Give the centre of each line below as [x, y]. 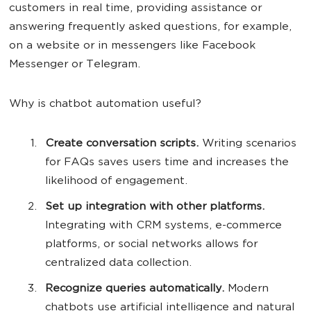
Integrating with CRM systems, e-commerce [163, 226]
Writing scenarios [249, 144]
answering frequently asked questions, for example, [150, 28]
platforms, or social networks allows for [151, 245]
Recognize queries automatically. [135, 289]
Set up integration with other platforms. [155, 208]
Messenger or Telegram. [75, 65]
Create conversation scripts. [124, 144]
